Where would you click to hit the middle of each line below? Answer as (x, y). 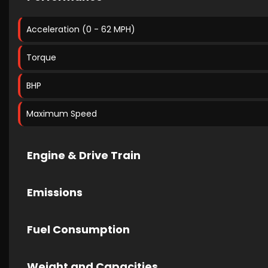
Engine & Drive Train (84, 155)
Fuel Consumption (78, 229)
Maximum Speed (62, 113)
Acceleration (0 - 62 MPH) (81, 29)
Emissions (55, 192)
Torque (41, 57)
